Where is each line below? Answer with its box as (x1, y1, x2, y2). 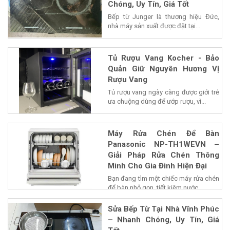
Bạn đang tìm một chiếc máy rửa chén (108, 175, 219, 183)
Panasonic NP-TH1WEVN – (108, 140, 219, 149)
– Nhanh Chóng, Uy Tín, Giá (108, 215, 219, 225)
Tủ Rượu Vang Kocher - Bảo (108, 53, 219, 63)
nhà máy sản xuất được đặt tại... (108, 22, 200, 30)
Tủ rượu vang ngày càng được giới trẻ (108, 88, 219, 97)
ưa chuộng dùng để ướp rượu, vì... (108, 98, 206, 106)
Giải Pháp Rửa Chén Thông (108, 150, 219, 160)
